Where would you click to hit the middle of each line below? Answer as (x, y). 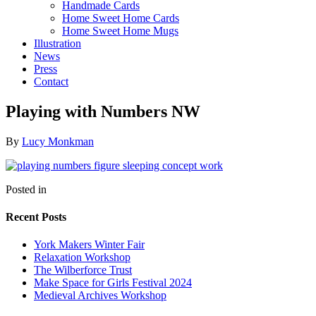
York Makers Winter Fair (89, 245)
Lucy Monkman (58, 141)
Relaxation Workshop (82, 257)
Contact (51, 81)
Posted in (26, 189)
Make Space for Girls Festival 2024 (113, 283)
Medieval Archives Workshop (100, 296)
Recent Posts (36, 217)
